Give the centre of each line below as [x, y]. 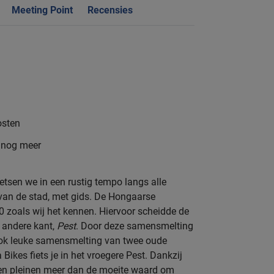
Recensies [110, 10]
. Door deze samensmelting [135, 226]
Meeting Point [42, 10]
